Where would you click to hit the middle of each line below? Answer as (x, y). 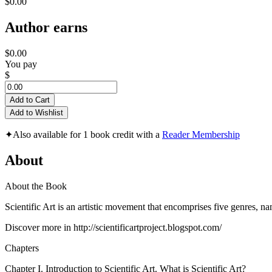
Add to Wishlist (36, 113)
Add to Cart (30, 100)
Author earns (46, 28)
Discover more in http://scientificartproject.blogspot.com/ (113, 227)
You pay (21, 64)
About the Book (36, 186)
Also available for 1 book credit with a (87, 135)
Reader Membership (201, 135)
